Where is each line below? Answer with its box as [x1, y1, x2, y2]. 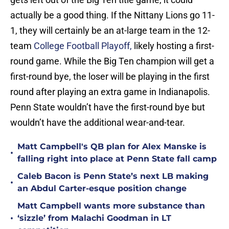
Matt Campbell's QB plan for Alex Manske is [17, 142, 207, 152]
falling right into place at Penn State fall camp [17, 154, 217, 164]
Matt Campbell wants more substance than [17, 201, 205, 211]
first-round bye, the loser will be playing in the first [10, 71, 210, 82]
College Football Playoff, [32, 40, 134, 52]
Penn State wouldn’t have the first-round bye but [10, 102, 205, 113]
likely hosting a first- [134, 40, 214, 52]
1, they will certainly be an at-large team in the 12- [10, 25, 210, 36]
